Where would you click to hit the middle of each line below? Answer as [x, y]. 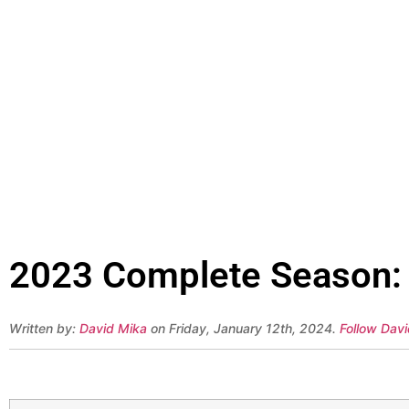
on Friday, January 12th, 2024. [243, 329]
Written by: [44, 329]
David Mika [113, 329]
